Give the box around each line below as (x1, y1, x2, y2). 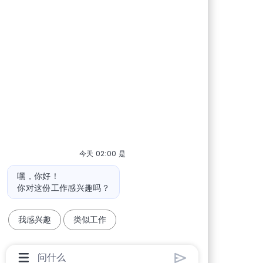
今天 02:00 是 (79, 148, 126, 159)
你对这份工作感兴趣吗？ (17, 181, 110, 194)
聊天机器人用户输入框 (34, 247, 126, 259)
